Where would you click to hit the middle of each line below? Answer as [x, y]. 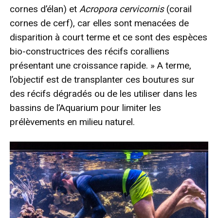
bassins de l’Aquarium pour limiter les [85, 108]
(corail [178, 9]
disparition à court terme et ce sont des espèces [109, 37]
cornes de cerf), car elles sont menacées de [99, 23]
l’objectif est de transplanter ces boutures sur [102, 79]
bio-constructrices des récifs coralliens [90, 51]
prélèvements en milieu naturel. [72, 122]
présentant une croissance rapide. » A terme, [100, 65]
